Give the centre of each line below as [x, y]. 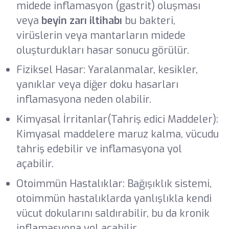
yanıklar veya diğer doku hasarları [97, 85]
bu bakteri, [148, 20]
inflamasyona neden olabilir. [84, 100]
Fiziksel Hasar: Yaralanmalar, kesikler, [107, 70]
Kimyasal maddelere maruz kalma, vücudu [117, 134]
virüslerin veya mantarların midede [101, 35]
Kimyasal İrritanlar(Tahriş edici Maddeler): [117, 120]
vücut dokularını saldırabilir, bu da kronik [113, 214]
